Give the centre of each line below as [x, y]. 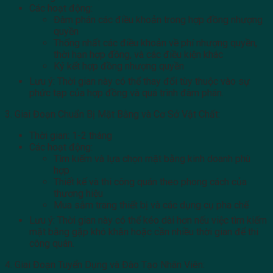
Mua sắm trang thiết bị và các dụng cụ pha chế [151, 205]
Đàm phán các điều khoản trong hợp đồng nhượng [158, 20]
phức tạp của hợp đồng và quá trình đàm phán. [126, 93]
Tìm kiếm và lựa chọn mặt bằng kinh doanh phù [152, 159]
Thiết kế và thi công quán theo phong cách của [150, 182]
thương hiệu [78, 194]
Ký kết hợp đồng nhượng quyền [119, 66]
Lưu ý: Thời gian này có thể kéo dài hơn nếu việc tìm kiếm [148, 221]
